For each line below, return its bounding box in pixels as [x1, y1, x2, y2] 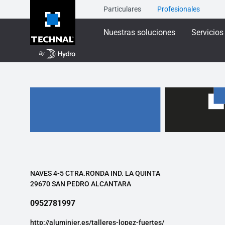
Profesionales [157, 5, 200, 13]
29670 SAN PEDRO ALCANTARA [30, 180, 131, 188]
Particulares [103, 5, 141, 13]
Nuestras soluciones [103, 28, 175, 37]
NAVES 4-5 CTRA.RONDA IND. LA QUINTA [30, 169, 160, 178]
